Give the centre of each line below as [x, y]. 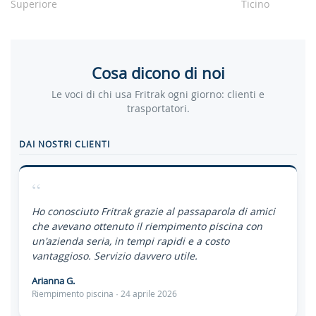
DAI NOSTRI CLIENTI [65, 144]
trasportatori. [158, 108]
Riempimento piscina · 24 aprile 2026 [104, 294]
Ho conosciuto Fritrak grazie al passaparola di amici [153, 211]
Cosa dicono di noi [158, 73]
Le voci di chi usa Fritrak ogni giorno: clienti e [158, 94]
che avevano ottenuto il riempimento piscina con [147, 226]
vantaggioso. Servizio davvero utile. [115, 256]
